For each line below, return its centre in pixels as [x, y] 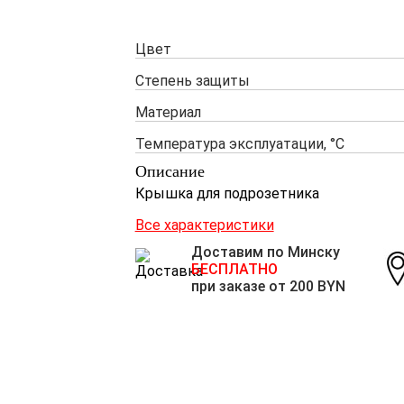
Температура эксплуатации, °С [239, 144]
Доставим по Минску [265, 252]
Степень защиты [192, 81]
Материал [168, 112]
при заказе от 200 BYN [268, 286]
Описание [170, 171]
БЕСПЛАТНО [234, 269]
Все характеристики [204, 225]
